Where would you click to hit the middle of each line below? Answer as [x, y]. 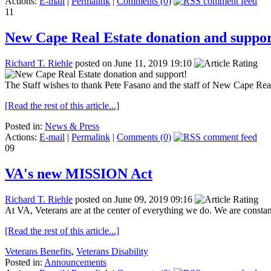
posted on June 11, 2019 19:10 [133, 63]
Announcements [75, 262]
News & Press [72, 126]
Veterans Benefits [38, 251]
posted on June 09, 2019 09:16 [134, 199]
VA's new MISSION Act [79, 173]
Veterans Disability [112, 251]
